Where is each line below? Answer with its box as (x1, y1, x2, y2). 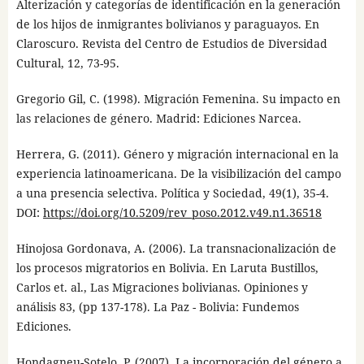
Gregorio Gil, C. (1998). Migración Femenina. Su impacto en (15, 91, 340, 107)
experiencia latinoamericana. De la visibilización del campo (15, 166, 341, 182)
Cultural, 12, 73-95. (15, 55, 119, 71)
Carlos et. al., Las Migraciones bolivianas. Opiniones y (15, 279, 308, 296)
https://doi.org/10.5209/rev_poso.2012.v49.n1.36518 (42, 205, 322, 221)
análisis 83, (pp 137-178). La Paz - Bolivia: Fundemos (15, 299, 299, 315)
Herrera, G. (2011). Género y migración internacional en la (15, 146, 339, 162)
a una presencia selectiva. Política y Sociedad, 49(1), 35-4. (15, 185, 329, 201)
